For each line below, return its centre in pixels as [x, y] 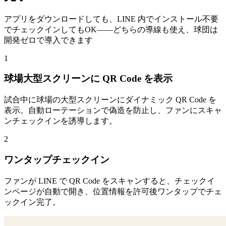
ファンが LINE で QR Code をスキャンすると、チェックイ [109, 181]
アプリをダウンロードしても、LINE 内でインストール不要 [111, 19]
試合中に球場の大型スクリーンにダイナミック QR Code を [110, 100]
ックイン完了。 [32, 202]
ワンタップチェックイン [57, 159]
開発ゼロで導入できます [48, 40]
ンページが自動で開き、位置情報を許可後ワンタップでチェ [113, 191]
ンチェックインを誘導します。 [61, 121]
